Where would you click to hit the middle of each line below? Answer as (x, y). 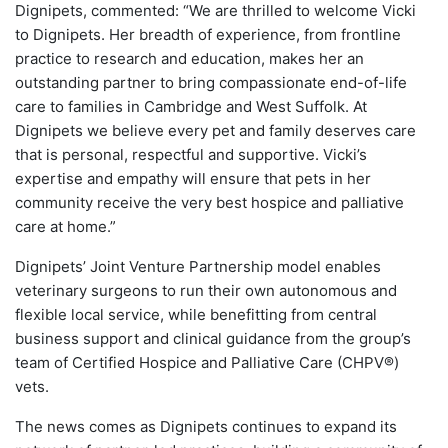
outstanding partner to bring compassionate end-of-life (211, 82)
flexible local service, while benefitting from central (196, 314)
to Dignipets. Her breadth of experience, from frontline (208, 34)
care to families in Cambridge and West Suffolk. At (191, 106)
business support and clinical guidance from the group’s (213, 338)
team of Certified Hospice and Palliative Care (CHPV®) (207, 362)
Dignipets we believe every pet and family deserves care (215, 130)
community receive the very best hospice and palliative (209, 202)
